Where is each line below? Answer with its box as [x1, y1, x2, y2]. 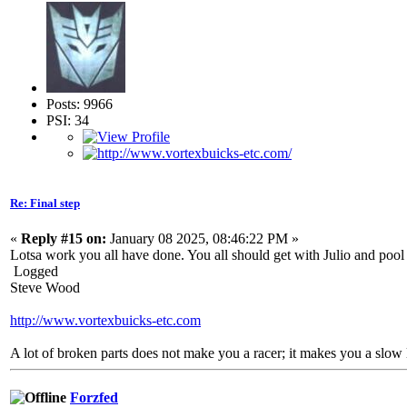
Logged [10, 263, 58, 279]
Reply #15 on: [21, 231, 106, 246]
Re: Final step [10, 195, 80, 210]
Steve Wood [10, 280, 80, 295]
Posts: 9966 [46, 95, 113, 112]
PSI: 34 [46, 112, 89, 128]
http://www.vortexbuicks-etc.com [10, 313, 201, 328]
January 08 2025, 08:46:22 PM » [106, 231, 299, 246]
